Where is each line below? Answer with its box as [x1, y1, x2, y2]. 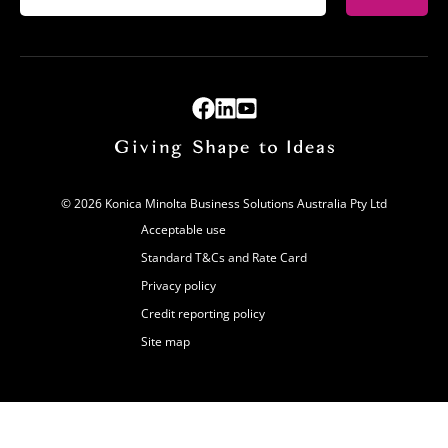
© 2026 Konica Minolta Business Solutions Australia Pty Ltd [61, 195, 387, 213]
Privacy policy [141, 277, 216, 295]
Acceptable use [141, 221, 226, 239]
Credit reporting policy [141, 305, 265, 323]
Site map [141, 333, 190, 351]
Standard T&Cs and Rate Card [141, 249, 307, 267]
